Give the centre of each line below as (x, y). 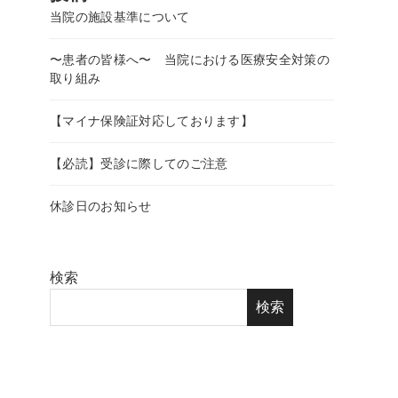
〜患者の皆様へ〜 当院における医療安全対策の (190, 60)
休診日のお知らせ (101, 207)
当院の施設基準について (120, 17)
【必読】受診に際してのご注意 (139, 164)
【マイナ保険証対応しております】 (152, 121)
